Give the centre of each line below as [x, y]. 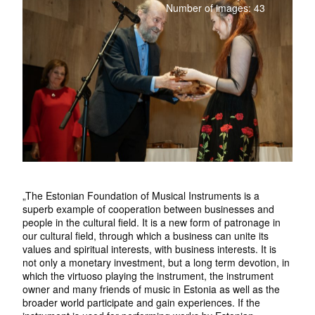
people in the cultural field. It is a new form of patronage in [152, 222]
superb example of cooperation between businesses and [149, 208]
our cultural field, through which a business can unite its [146, 235]
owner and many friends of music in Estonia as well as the [152, 289]
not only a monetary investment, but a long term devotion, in [156, 262]
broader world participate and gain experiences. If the [142, 302]
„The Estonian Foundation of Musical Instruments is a [141, 195]
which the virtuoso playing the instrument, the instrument [148, 275]
